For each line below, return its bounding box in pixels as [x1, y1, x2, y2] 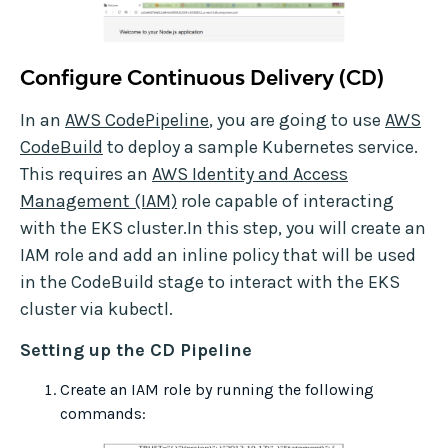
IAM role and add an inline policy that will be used [20, 244, 416, 267]
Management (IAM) [20, 190, 177, 213]
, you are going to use [209, 109, 385, 132]
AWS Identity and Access [152, 163, 348, 186]
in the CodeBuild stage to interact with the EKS [20, 271, 400, 294]
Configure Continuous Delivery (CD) [20, 65, 384, 90]
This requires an [20, 163, 152, 186]
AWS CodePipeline [65, 109, 209, 132]
